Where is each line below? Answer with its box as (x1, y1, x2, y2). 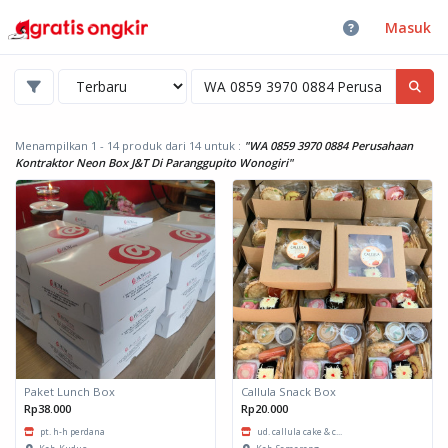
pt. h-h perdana (40, 424, 105, 438)
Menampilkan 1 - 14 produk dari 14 (15, 137, 204, 153)
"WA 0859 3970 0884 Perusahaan (244, 137, 413, 153)
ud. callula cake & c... (257, 424, 342, 438)
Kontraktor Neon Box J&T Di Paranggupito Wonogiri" (15, 154, 293, 170)
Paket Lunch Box (24, 383, 115, 399)
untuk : (204, 137, 244, 153)
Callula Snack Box (241, 383, 336, 399)
